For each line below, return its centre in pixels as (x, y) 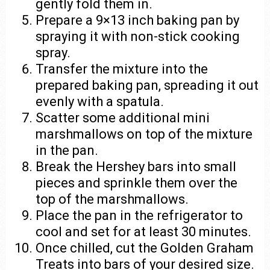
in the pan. (67, 150)
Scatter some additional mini (123, 118)
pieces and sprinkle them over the (137, 183)
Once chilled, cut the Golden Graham (145, 248)
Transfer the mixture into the (122, 69)
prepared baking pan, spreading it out (147, 85)
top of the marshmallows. (112, 199)
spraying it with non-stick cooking (138, 36)
